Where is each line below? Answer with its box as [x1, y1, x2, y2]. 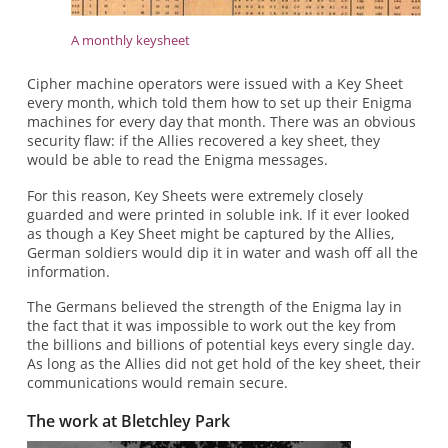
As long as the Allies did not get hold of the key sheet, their [26, 354, 421, 374]
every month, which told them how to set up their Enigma [26, 93, 412, 113]
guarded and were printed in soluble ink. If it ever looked [26, 204, 410, 224]
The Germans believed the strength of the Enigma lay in [26, 297, 402, 317]
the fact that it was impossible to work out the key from [26, 316, 396, 336]
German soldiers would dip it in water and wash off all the [26, 242, 418, 262]
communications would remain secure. [26, 373, 288, 393]
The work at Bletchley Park [26, 410, 230, 433]
